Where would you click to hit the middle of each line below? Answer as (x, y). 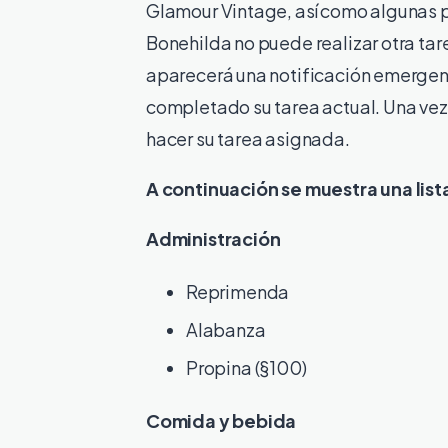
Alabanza (226, 329)
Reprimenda (238, 291)
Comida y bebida (221, 420)
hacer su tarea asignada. (248, 138)
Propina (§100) (246, 367)
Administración (213, 238)
